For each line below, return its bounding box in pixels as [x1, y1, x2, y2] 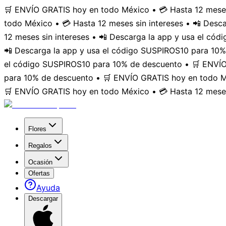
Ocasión [28, 158, 52, 166]
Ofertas [28, 169, 50, 177]
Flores [28, 125, 46, 133]
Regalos [28, 142, 52, 149]
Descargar [28, 195, 58, 202]
